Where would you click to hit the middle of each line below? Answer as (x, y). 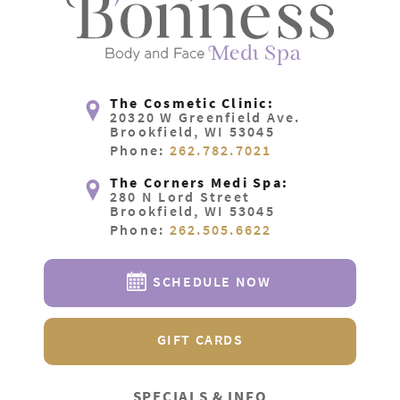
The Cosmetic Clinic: (192, 102)
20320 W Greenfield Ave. (205, 117)
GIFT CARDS (200, 339)
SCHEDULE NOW (210, 281)
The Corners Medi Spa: (199, 182)
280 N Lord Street (180, 196)
